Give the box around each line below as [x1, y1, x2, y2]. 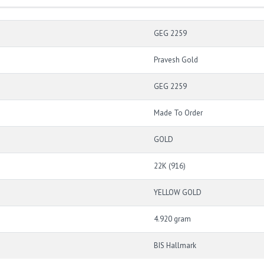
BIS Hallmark [154, 240, 196, 250]
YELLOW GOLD [154, 187, 202, 197]
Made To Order [154, 108, 203, 118]
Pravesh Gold [154, 55, 198, 65]
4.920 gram [154, 214, 191, 224]
